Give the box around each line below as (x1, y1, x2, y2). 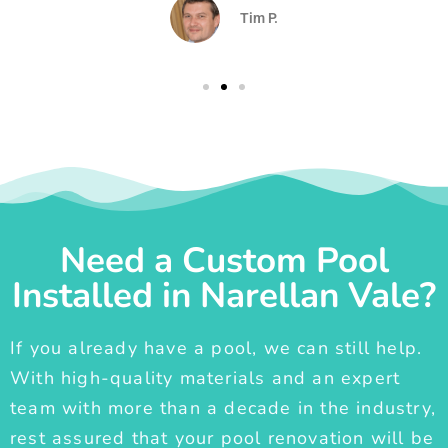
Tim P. (239, 9, 278, 26)
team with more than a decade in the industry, (10, 396, 437, 421)
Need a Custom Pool (59, 237, 389, 285)
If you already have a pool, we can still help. (10, 336, 423, 361)
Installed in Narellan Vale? (12, 272, 436, 320)
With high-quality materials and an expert (10, 366, 401, 391)
